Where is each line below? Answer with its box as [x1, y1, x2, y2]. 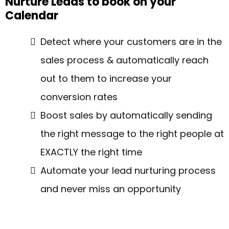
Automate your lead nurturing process [40, 164, 216, 177]
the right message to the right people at [40, 127, 224, 140]
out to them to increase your [40, 72, 172, 85]
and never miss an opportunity [40, 182, 181, 195]
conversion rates [40, 90, 118, 103]
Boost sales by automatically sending [40, 109, 212, 122]
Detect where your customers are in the [40, 35, 222, 48]
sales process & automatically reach [40, 54, 209, 66]
